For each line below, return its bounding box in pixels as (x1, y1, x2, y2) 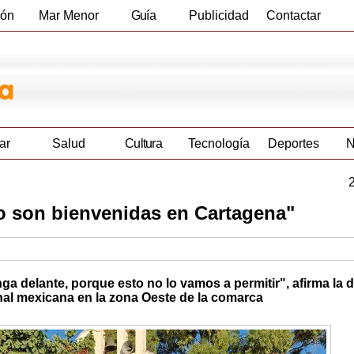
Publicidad (188, 9, 249, 22)
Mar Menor (38, 9, 99, 22)
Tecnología (187, 137, 250, 151)
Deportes (268, 137, 319, 151)
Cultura (124, 137, 163, 151)
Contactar (266, 9, 321, 22)
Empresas (117, 40, 170, 53)
